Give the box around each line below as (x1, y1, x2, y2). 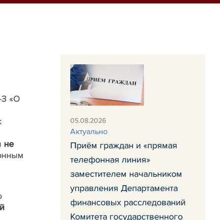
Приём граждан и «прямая (70, 140, 177, 151)
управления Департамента (70, 183, 178, 193)
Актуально (70, 127, 108, 137)
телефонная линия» (70, 154, 150, 165)
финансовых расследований (70, 197, 186, 208)
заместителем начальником (70, 168, 182, 179)
